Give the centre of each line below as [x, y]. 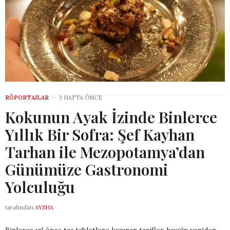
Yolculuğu [40, 187]
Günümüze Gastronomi [87, 170]
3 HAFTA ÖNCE [81, 98]
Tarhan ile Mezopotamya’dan [105, 152]
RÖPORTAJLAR [27, 98]
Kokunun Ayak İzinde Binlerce [111, 117]
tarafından [19, 208]
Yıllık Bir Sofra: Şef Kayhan [100, 135]
